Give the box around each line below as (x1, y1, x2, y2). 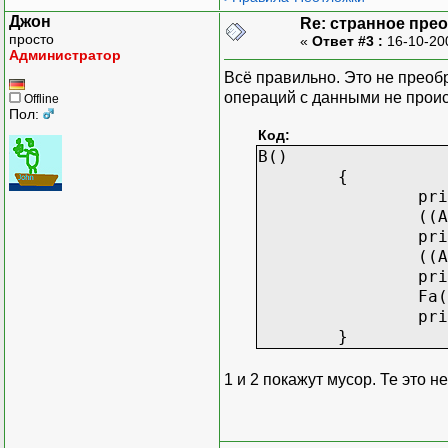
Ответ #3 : (312, 32, 383, 49)
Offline (21, 91, 59, 106)
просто (9, 30, 54, 47)
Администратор (9, 46, 121, 63)
